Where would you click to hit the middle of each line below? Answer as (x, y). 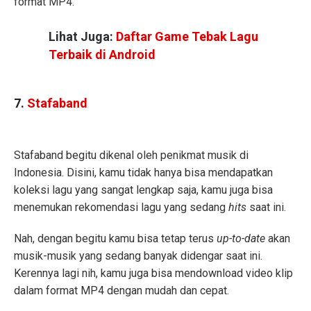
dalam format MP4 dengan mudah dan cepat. (121, 291)
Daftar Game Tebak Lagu (187, 36)
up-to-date (242, 239)
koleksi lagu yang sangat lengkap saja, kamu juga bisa (143, 190)
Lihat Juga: (82, 36)
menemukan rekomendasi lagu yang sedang (121, 208)
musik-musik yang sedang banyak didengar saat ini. (138, 256)
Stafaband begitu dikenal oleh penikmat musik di (131, 155)
